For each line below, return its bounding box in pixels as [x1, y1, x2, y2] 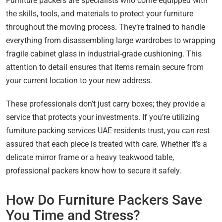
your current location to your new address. [6, 75, 152, 85]
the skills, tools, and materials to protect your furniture [6, 8, 193, 18]
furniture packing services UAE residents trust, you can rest [6, 125, 210, 135]
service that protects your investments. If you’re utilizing [6, 112, 200, 122]
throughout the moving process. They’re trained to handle [6, 22, 205, 32]
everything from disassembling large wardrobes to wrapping [6, 35, 216, 45]
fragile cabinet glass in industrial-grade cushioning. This [6, 49, 202, 58]
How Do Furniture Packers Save [6, 191, 202, 208]
